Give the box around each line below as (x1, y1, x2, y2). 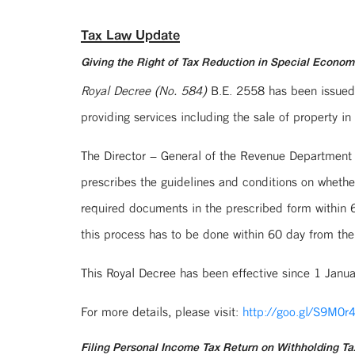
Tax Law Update (81, 23, 180, 46)
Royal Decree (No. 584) (81, 79, 207, 101)
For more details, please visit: (81, 300, 242, 323)
